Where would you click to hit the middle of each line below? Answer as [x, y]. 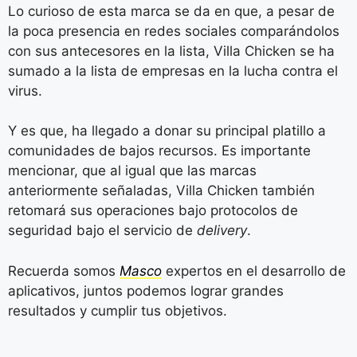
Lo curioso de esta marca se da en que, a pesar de [171, 11]
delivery [222, 231]
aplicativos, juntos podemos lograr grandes [146, 290]
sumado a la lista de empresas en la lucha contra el [173, 71]
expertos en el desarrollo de [254, 271]
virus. [25, 90]
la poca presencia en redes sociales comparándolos [174, 31]
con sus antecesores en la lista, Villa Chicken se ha [171, 51]
